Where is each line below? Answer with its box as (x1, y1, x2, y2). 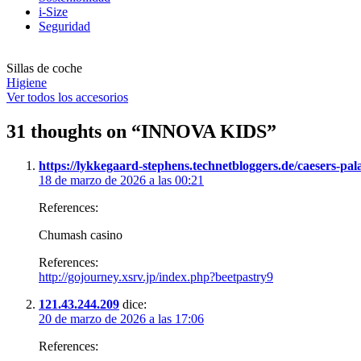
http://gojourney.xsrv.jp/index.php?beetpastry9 (39, 269, 273, 284)
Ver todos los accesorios (6, 90, 128, 104)
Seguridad (39, 19, 90, 33)
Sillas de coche (6, 61, 82, 75)
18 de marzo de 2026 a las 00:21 (39, 172, 204, 187)
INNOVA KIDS (141, 120, 267, 142)
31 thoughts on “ (6, 120, 141, 142)
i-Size (39, 5, 68, 19)
